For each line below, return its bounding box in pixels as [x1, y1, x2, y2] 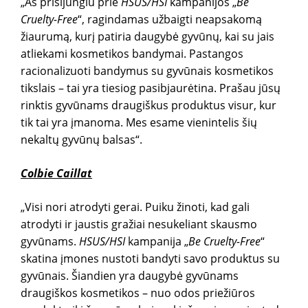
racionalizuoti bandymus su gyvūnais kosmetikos [21, 63, 274, 78]
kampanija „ [125, 234, 188, 249]
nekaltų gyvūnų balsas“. [21, 132, 142, 147]
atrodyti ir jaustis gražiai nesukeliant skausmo [21, 217, 257, 232]
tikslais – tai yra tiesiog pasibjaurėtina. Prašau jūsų [21, 80, 280, 96]
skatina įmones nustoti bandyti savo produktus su [21, 251, 280, 266]
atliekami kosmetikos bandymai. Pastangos [21, 46, 243, 61]
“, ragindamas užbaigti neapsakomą [78, 12, 262, 27]
